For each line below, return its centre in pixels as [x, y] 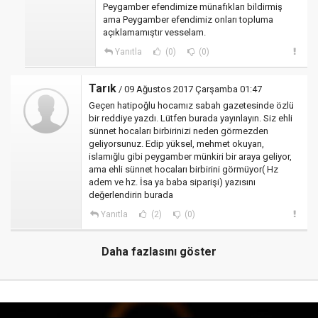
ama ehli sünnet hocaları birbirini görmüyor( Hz [183, 169]
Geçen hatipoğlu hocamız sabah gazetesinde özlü [191, 105]
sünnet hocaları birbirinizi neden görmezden [179, 131]
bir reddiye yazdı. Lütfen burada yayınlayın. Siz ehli [191, 118]
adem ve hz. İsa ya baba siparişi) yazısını [172, 182]
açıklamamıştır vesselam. [154, 32]
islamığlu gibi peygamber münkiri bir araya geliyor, [190, 157]
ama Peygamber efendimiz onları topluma [188, 20]
